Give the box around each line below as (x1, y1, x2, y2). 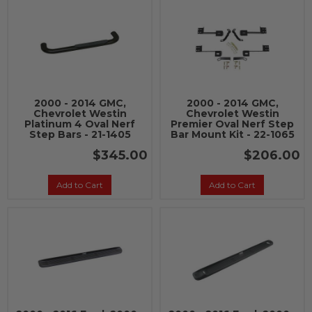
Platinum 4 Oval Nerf (24, 118, 135, 130)
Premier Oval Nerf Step (171, 118, 294, 130)
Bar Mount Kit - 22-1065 (170, 128, 295, 141)
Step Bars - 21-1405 (29, 128, 131, 141)
